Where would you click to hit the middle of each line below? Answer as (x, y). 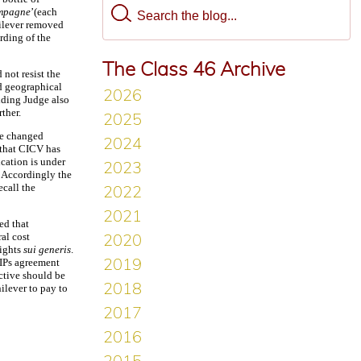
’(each (44, 12)
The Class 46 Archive (194, 68)
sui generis (47, 250)
